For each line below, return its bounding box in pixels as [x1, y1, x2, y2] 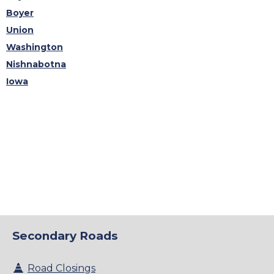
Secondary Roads [12, 229, 117, 243]
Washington [6, 41, 63, 53]
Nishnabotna [6, 58, 66, 70]
